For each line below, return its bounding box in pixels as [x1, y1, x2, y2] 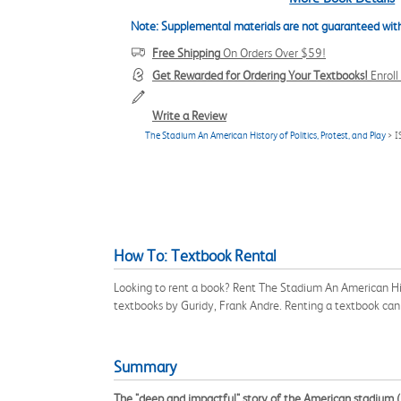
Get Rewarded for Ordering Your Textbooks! [152, 68, 368, 82]
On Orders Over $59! [220, 46, 326, 60]
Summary [114, 358, 176, 376]
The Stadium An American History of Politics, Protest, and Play [145, 130, 386, 141]
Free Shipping [152, 46, 220, 60]
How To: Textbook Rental [114, 247, 277, 265]
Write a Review [152, 108, 226, 123]
